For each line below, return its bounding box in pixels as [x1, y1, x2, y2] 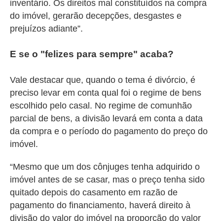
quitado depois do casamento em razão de [10, 187, 178, 197]
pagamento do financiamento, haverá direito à [10, 200, 190, 210]
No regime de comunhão [95, 101, 192, 110]
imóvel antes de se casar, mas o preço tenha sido [10, 175, 205, 184]
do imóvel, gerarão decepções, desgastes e [10, 11, 182, 21]
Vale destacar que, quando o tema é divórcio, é [10, 75, 195, 85]
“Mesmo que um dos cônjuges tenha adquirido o [10, 162, 200, 172]
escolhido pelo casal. [10, 101, 95, 110]
